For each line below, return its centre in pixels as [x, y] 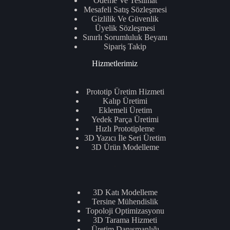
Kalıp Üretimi [125, 101]
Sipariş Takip [125, 47]
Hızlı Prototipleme [125, 128]
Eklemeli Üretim [125, 110]
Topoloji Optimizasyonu [125, 210]
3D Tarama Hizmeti [125, 220]
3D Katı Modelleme [125, 192]
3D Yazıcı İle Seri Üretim [125, 138]
